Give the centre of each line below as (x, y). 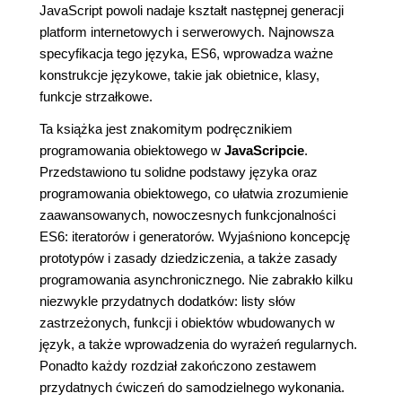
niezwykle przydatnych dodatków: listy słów (167, 301)
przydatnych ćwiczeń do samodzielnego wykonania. (192, 387)
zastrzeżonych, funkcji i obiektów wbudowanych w (187, 323)
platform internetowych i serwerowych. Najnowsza (187, 32)
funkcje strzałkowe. (96, 96)
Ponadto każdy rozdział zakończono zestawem (178, 366)
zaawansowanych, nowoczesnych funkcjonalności (188, 215)
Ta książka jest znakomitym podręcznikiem (166, 129)
